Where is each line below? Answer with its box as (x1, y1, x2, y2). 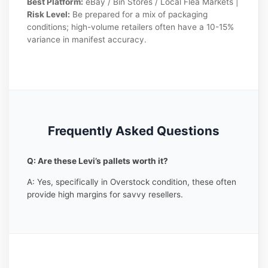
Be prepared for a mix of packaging (70, 9, 208, 19)
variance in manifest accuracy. (27, 34, 147, 44)
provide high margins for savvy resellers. (27, 189, 184, 199)
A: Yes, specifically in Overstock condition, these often (27, 176, 237, 187)
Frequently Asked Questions (48, 123, 220, 139)
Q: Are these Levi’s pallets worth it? (27, 156, 169, 166)
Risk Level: (27, 9, 71, 19)
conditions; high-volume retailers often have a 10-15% (27, 22, 234, 32)
